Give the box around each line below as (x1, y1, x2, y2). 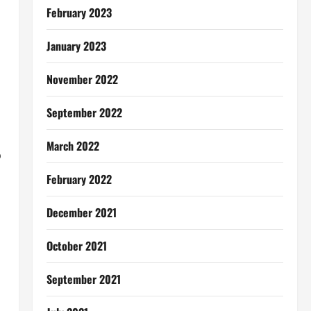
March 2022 (46, 137, 99, 154)
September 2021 (46, 271, 121, 287)
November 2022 (46, 71, 118, 87)
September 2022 (46, 104, 122, 121)
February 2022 (46, 171, 112, 187)
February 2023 (46, 4, 112, 21)
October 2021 (46, 237, 107, 254)
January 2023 (46, 37, 106, 54)
